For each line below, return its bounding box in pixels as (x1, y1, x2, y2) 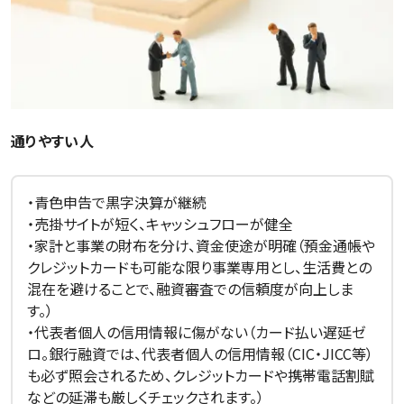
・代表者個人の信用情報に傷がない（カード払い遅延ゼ (27, 320, 366, 343)
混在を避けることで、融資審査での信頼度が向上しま (27, 277, 353, 299)
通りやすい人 (11, 129, 94, 151)
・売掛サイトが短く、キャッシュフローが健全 (27, 212, 293, 234)
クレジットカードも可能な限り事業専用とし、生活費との (27, 255, 372, 278)
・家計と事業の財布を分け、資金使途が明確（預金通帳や (27, 234, 375, 256)
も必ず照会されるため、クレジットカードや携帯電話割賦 (27, 363, 374, 386)
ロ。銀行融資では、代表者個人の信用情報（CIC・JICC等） (27, 342, 373, 364)
